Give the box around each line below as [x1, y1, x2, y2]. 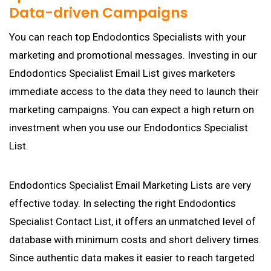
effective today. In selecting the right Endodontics [9, 197, 236, 209]
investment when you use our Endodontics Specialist [9, 122, 248, 134]
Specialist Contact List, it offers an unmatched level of [9, 215, 256, 227]
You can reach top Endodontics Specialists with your [9, 31, 246, 43]
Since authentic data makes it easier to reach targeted [9, 252, 255, 264]
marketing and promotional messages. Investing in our [9, 49, 257, 61]
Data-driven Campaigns [9, 3, 188, 22]
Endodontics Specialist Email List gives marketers [9, 67, 235, 79]
